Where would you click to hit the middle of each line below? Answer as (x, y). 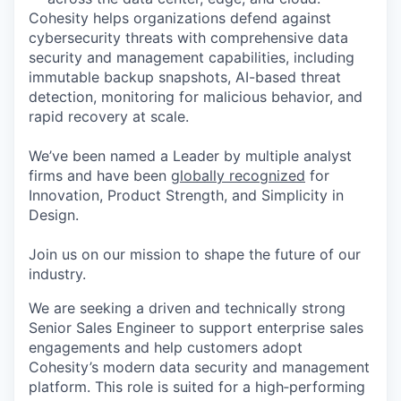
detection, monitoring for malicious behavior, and (196, 97)
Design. (54, 215)
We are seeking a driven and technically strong (187, 308)
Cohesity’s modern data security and (155, 367)
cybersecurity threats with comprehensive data (188, 38)
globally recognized (238, 176)
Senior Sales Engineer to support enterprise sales (196, 328)
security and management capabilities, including (192, 58)
